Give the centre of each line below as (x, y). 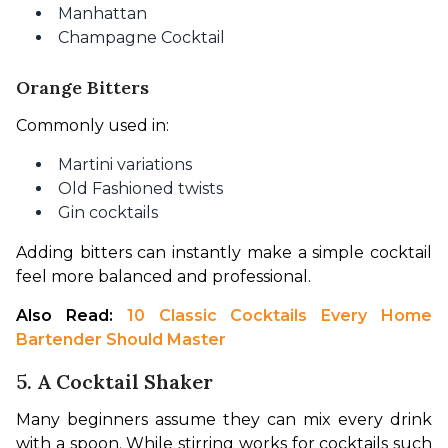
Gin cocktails (108, 213)
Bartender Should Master (121, 340)
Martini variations (125, 165)
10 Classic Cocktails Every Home (279, 316)
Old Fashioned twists (140, 189)
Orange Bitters (82, 88)
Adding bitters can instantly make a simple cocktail (224, 253)
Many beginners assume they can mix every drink (224, 420)
